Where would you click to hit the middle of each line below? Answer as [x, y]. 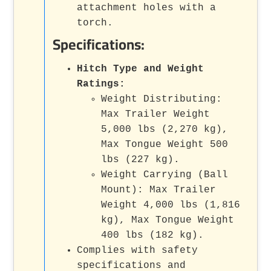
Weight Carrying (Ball [165, 175]
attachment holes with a [147, 8]
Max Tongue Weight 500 [165, 144]
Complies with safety [138, 250]
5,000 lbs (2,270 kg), [165, 129]
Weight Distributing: [162, 99]
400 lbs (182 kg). [153, 235]
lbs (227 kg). [141, 159]
